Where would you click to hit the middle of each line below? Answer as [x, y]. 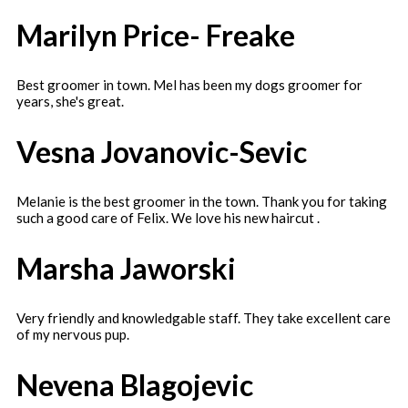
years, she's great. [70, 102]
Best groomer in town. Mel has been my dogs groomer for [189, 85]
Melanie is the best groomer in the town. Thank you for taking [202, 202]
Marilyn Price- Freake [156, 35]
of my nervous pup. [73, 335]
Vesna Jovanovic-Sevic [162, 151]
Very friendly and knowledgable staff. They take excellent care [204, 318]
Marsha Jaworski [126, 268]
